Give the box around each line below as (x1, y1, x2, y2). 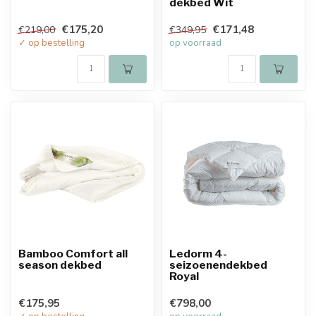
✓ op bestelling (18, 36, 85, 49)
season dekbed (18, 257, 102, 272)
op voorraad (169, 36, 221, 49)
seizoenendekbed (169, 257, 267, 272)
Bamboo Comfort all (18, 246, 128, 260)
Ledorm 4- (169, 246, 227, 260)
